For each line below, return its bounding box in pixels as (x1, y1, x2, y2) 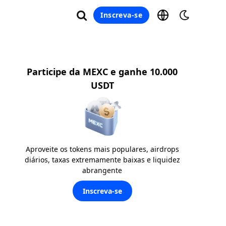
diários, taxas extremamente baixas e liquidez (24, 154, 180, 164)
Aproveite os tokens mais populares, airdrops (25, 144, 179, 154)
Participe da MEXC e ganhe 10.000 (27, 66, 178, 78)
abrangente (82, 165, 122, 175)
